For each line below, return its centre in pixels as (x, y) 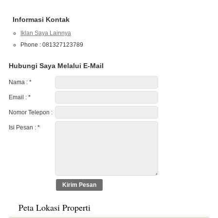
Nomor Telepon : (30, 112)
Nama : (19, 82)
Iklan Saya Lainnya (45, 33)
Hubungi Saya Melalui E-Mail (56, 65)
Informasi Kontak (41, 19)
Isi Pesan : (23, 127)
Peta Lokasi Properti (54, 207)
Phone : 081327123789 (52, 45)
